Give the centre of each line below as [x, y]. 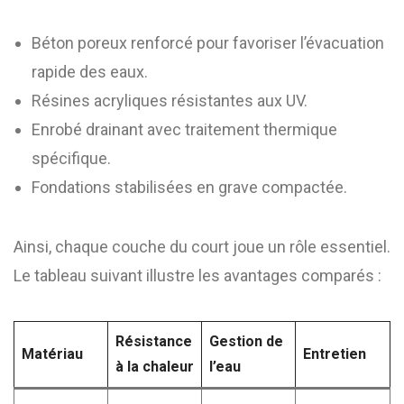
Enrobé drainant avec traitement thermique [184, 129]
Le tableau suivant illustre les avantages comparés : [197, 275]
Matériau [52, 354]
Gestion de [246, 341]
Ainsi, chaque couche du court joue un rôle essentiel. [202, 247]
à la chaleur [155, 367]
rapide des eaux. [90, 72]
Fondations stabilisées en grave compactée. [189, 187]
